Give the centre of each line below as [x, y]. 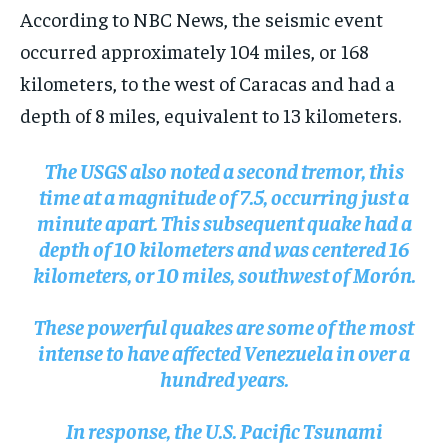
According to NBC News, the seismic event [201, 19]
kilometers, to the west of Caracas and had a [207, 83]
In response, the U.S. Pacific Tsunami [224, 430]
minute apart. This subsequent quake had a [224, 222]
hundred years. [224, 378]
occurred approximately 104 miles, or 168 [194, 51]
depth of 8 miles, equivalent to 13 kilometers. [210, 115]
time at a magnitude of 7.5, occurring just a [224, 196]
